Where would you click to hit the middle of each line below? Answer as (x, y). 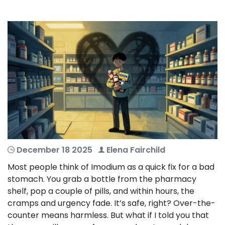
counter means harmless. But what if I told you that (108, 215)
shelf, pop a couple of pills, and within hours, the (101, 191)
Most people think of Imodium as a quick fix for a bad (111, 167)
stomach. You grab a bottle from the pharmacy (102, 179)
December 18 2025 (54, 150)
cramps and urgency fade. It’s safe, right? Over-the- (111, 203)
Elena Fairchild (135, 150)
